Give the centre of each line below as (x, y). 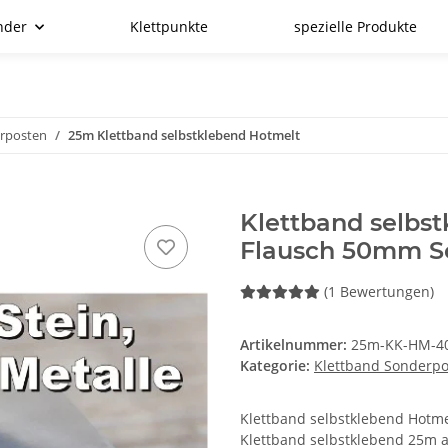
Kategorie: (277, 366)
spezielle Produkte (355, 26)
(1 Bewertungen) (379, 292)
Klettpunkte (168, 26)
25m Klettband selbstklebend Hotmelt (184, 135)
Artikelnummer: (295, 345)
